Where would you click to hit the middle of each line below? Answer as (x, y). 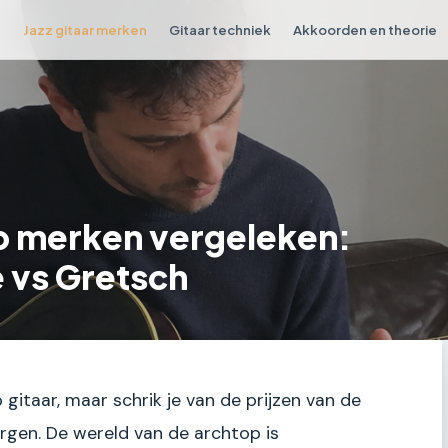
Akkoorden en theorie (365, 29)
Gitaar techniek (219, 29)
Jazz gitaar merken (84, 29)
